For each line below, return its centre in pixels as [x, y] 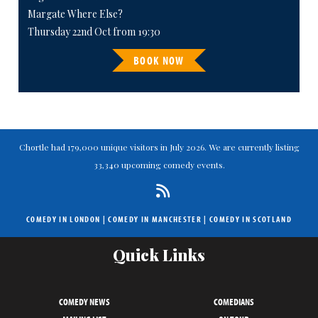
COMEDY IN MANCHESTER [155, 219]
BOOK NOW [159, 61]
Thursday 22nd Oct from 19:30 [94, 32]
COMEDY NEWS [84, 302]
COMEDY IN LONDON [63, 219]
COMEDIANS [234, 302]
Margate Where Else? [75, 14]
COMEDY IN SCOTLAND [251, 219]
